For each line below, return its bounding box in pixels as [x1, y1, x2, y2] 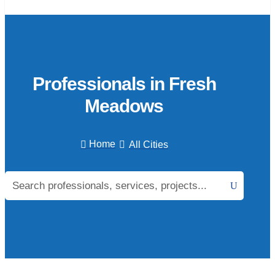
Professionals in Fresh [32, 74, 216, 95]
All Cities [128, 139, 168, 150]
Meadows [85, 96, 164, 117]
